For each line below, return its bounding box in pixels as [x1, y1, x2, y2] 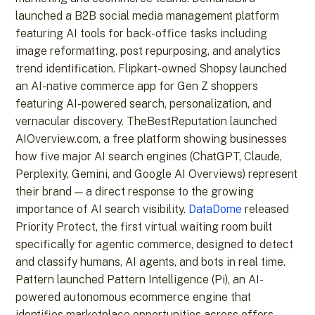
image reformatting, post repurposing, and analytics [15, 44, 281, 58]
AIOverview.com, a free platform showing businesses [15, 132, 288, 146]
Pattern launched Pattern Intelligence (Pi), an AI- [15, 273, 264, 287]
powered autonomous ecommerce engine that [15, 290, 252, 304]
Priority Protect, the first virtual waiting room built [15, 220, 273, 234]
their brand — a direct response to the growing [15, 185, 255, 199]
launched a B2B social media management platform [15, 9, 280, 23]
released [242, 202, 290, 217]
